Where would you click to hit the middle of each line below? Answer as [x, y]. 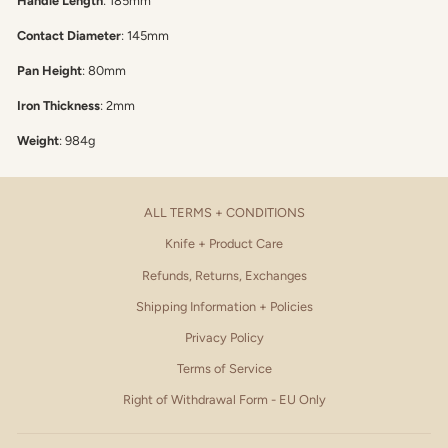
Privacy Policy [224, 337]
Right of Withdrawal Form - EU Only [224, 400]
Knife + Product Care [224, 244]
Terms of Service [224, 369]
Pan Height [49, 71]
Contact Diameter [69, 36]
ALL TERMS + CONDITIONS [224, 213]
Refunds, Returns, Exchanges [224, 275]
